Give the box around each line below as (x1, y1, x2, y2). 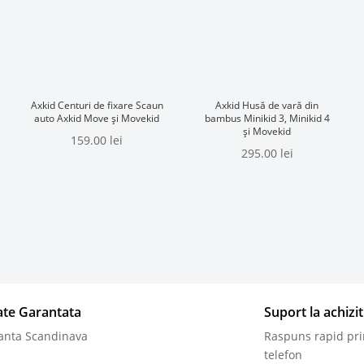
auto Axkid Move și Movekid (34, 111, 160, 126)
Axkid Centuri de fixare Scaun (30, 98, 163, 113)
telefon (263, 346, 302, 362)
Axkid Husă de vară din (215, 98, 319, 113)
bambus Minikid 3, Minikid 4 (204, 111, 330, 126)
